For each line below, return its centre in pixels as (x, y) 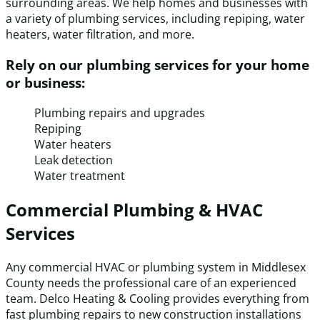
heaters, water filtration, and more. (100, 35)
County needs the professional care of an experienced (151, 282)
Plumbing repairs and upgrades (120, 112)
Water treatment (80, 175)
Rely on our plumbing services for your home (157, 65)
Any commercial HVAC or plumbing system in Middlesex (156, 267)
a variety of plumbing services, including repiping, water (155, 19)
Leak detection (74, 160)
